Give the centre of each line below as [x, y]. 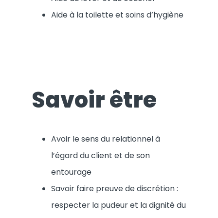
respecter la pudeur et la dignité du [118, 205]
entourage [71, 172]
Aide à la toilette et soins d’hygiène [117, 15]
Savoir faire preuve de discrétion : [115, 188]
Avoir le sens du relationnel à [106, 139]
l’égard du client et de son [100, 155]
